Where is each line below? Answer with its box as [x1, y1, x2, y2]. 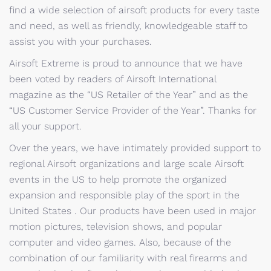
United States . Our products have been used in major [9, 205, 256, 217]
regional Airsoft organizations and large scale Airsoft [9, 158, 244, 169]
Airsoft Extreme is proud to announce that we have [9, 57, 243, 69]
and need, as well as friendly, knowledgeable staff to [9, 20, 247, 31]
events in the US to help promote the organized [9, 174, 227, 185]
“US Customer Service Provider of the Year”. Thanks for [9, 105, 256, 116]
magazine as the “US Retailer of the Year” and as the [9, 89, 248, 100]
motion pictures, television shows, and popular [9, 221, 222, 232]
